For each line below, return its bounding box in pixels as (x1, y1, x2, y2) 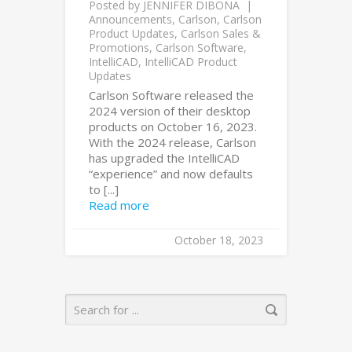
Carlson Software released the (89, 87, 254, 103)
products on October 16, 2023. (89, 119, 257, 134)
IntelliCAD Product (145, 54, 237, 69)
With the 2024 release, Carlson (89, 134, 256, 150)
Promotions (89, 40, 149, 55)
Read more (89, 197, 149, 213)
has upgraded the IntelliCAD (89, 150, 240, 166)
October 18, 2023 (174, 233, 263, 247)
